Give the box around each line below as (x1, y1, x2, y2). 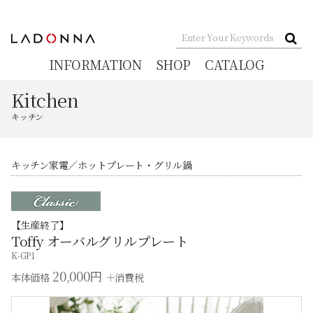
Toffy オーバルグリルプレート (11, 231, 202, 250)
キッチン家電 (11, 157, 68, 172)
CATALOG (205, 55, 264, 73)
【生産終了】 (11, 217, 69, 232)
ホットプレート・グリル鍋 (78, 157, 192, 172)
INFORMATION (49, 55, 142, 73)
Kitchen (11, 86, 79, 112)
